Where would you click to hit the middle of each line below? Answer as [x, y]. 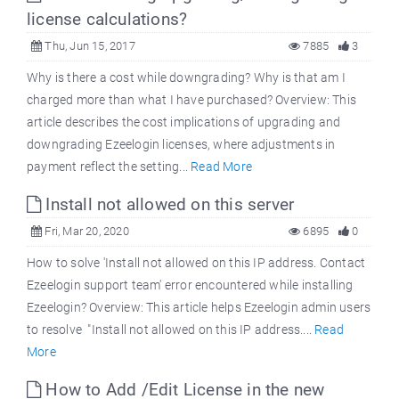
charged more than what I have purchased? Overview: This [192, 100]
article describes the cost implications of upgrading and [184, 122]
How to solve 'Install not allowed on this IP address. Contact [196, 263]
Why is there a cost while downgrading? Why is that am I [187, 78]
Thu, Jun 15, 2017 [89, 46]
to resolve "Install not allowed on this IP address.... [171, 330]
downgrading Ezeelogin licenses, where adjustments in [181, 145]
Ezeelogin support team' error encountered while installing [190, 285]
